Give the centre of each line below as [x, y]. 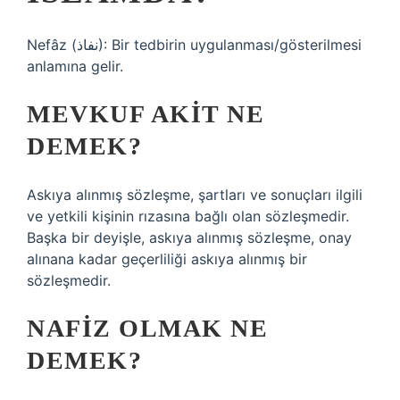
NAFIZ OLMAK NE [147, 328]
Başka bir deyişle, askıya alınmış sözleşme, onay [189, 237]
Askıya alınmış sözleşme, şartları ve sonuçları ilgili [195, 195]
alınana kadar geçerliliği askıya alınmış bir [167, 259]
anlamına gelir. [75, 66]
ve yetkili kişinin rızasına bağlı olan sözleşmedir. [188, 216]
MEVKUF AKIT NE [146, 114]
